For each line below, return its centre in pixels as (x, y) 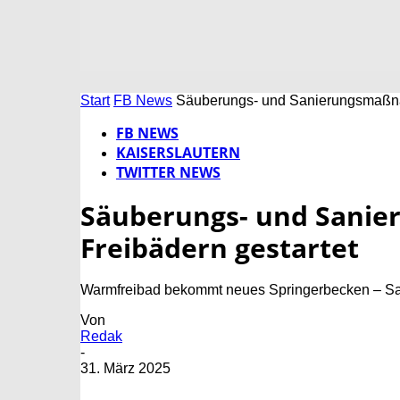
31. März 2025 (125, 369)
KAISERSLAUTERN (178, 153)
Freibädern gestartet (220, 248)
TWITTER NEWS (168, 172)
